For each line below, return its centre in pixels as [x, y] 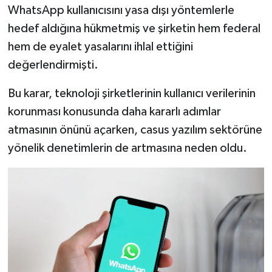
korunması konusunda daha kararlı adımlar [114, 112]
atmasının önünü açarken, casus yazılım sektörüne [135, 130]
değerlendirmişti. [53, 65]
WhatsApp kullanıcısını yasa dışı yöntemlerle [121, 11]
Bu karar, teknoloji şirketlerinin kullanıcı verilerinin [131, 94]
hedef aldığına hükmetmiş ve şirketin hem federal [134, 29]
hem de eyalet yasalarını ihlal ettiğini [100, 47]
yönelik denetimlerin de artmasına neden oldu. [127, 148]
